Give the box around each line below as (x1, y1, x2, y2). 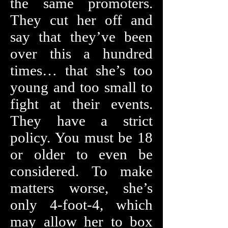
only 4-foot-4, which (10, 196, 153, 213)
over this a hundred (10, 45, 153, 62)
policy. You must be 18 (10, 129, 153, 146)
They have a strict (10, 112, 153, 129)
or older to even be (10, 146, 153, 162)
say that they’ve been (10, 28, 153, 45)
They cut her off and (10, 12, 153, 28)
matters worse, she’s (10, 180, 153, 196)
